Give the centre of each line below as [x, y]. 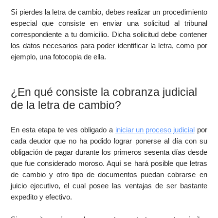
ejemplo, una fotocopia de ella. [59, 57]
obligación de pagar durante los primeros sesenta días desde [109, 152]
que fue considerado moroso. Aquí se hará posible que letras [109, 163]
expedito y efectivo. [42, 197]
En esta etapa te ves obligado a [63, 130]
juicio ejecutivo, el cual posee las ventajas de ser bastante [109, 186]
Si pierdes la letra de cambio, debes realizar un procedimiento [109, 12]
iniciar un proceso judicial [155, 130]
